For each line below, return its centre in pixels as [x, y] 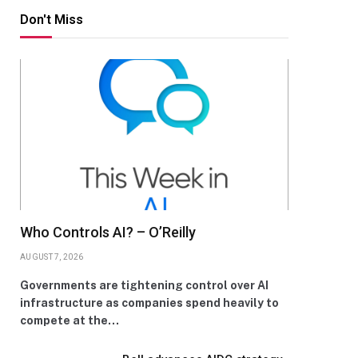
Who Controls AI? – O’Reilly [108, 232]
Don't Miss [52, 20]
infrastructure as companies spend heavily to [149, 303]
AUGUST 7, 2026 [52, 257]
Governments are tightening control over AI [144, 285]
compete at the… [70, 320]
